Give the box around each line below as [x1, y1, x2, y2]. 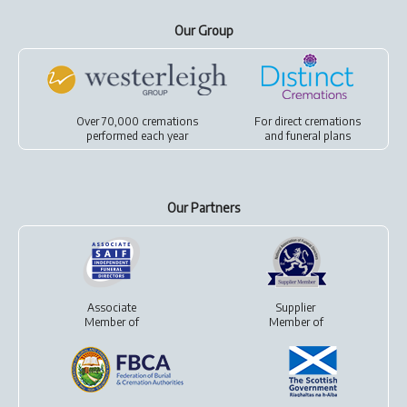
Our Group [174, 23, 233, 38]
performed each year [85, 129, 188, 143]
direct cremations [274, 114, 362, 128]
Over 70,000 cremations [75, 114, 198, 128]
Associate [86, 301, 136, 314]
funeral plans [286, 129, 352, 143]
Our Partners [167, 200, 240, 215]
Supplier [276, 301, 315, 314]
